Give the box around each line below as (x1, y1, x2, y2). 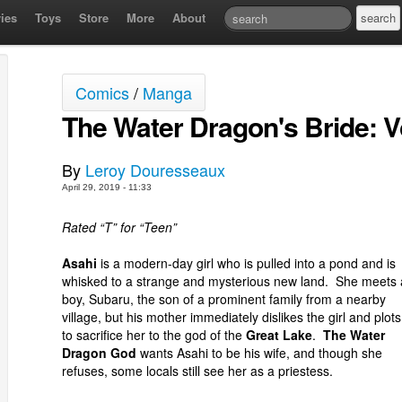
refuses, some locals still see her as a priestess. (62, 362, 333, 380)
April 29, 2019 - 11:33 (62, 182, 152, 192)
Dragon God (62, 344, 136, 362)
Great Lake (246, 326, 312, 344)
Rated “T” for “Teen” (62, 218, 177, 236)
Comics (75, 81, 129, 104)
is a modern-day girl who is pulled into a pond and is (97, 254, 396, 272)
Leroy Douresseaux (85, 158, 225, 181)
